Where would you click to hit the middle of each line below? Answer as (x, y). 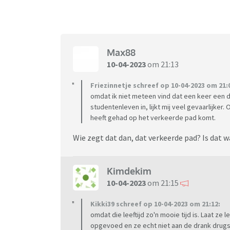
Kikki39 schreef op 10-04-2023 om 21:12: (155, 204)
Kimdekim (129, 171)
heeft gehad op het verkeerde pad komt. (153, 117)
